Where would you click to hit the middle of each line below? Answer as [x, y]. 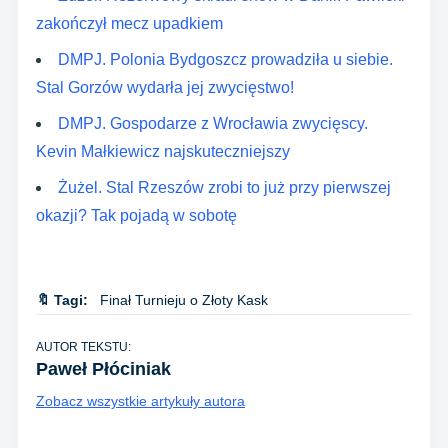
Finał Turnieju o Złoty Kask [184, 300]
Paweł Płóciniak [103, 369]
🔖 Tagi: [62, 300]
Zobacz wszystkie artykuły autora [140, 401]
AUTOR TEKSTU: [83, 347]
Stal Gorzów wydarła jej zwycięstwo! [165, 88]
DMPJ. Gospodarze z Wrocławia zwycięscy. [213, 124]
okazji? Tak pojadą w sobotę [136, 216]
